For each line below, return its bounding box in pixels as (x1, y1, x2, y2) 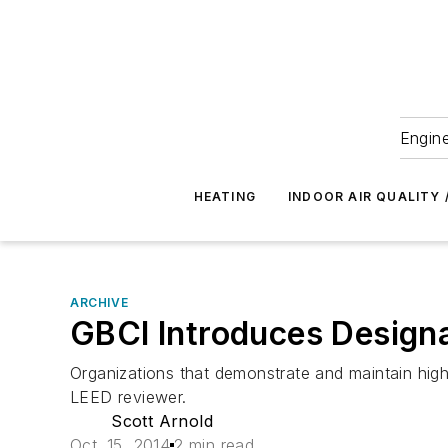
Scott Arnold (111, 411, 213, 431)
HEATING (193, 189, 257, 204)
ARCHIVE (70, 295, 129, 310)
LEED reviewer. (70, 387, 187, 407)
